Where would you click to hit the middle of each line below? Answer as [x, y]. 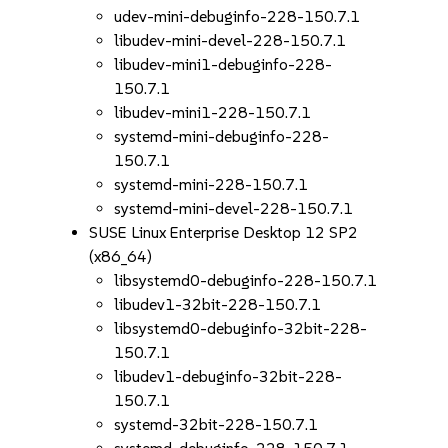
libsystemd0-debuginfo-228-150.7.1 [246, 280]
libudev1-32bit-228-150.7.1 [218, 304]
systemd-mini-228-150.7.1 [211, 184]
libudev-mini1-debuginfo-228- [223, 64]
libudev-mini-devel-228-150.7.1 [230, 40]
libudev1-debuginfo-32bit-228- [228, 376]
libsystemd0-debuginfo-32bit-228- [241, 328]
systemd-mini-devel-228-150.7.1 [234, 208]
